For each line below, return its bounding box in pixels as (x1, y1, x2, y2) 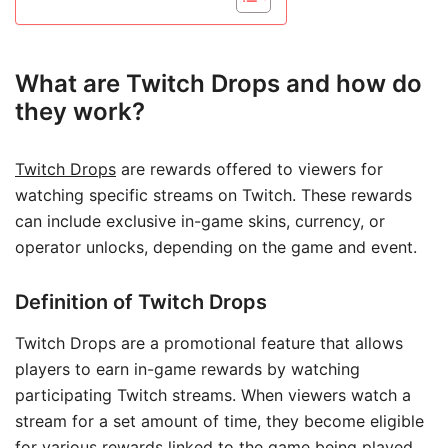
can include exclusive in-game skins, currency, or (15, 211, 385, 232)
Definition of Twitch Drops (15, 290, 267, 315)
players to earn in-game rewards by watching (15, 359, 360, 380)
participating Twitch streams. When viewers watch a (15, 385, 411, 406)
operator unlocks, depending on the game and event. (15, 237, 417, 258)
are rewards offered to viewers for (116, 159, 383, 180)
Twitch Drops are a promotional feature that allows (15, 333, 403, 354)
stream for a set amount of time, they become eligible (15, 411, 424, 432)
